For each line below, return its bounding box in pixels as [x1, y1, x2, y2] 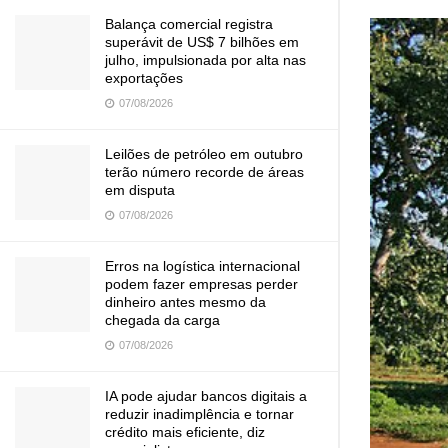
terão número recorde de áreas [105, 164, 304, 180]
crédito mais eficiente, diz [105, 424, 265, 440]
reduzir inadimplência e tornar [105, 406, 294, 422]
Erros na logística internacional [105, 258, 300, 274]
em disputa [105, 182, 175, 198]
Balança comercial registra [105, 16, 273, 32]
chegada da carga [105, 312, 220, 328]
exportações [105, 70, 183, 86]
